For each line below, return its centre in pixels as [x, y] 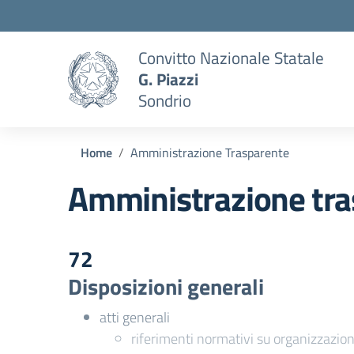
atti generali [135, 317]
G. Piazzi [168, 79]
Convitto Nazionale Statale [231, 58]
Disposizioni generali [166, 286]
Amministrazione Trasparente [210, 153]
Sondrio [165, 100]
